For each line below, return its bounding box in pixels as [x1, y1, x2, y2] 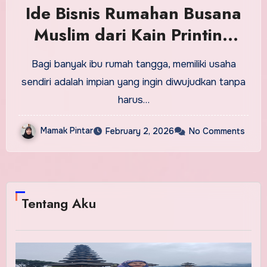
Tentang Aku [21, 194, 96, 213]
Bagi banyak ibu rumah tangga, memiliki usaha [31, 58, 236, 71]
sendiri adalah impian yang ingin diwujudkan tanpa [21, 76, 246, 89]
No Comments [188, 126, 245, 137]
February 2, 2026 [105, 126, 174, 137]
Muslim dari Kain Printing [34, 23, 233, 48]
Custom [103, 44, 164, 69]
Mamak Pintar [40, 125, 93, 136]
